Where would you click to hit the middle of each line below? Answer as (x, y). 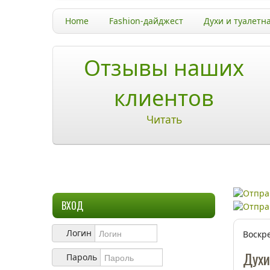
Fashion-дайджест (146, 21)
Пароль (82, 257)
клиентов (164, 98)
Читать (164, 119)
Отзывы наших (164, 68)
